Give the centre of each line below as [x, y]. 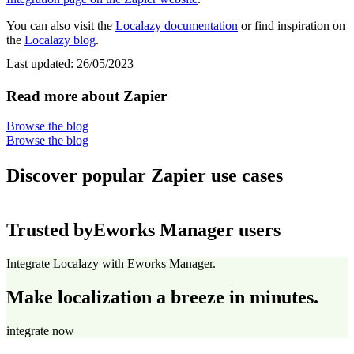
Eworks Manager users [187, 230]
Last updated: [41, 63]
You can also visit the [61, 25]
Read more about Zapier [87, 96]
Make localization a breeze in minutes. [162, 297]
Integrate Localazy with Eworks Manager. [111, 263]
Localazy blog [60, 40]
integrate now [40, 330]
